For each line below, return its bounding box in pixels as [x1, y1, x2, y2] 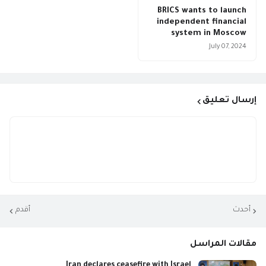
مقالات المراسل [190, 239, 256, 249]
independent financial [157, 17, 246, 27]
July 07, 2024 [209, 43, 246, 50]
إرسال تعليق [202, 96, 256, 106]
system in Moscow [171, 28, 246, 38]
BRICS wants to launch [157, 6, 246, 15]
